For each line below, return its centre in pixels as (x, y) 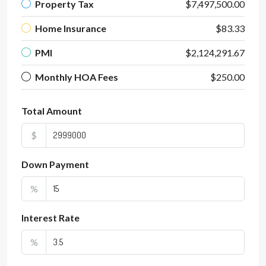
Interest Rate (50, 218)
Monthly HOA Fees (77, 77)
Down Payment (55, 164)
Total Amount (52, 111)
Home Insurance (71, 28)
